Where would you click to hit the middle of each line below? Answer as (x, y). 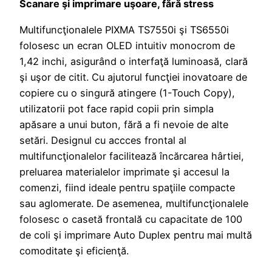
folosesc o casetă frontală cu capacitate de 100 (131, 219)
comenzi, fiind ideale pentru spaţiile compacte (127, 187)
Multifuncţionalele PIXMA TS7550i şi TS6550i (124, 29)
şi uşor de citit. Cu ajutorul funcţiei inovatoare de (133, 77)
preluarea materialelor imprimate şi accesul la (124, 172)
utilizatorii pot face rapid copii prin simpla (117, 108)
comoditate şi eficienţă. (74, 250)
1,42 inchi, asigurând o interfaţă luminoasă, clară (134, 61)
